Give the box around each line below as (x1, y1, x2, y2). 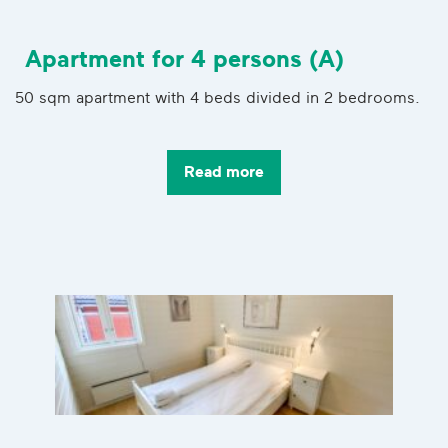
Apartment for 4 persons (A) (25, 45, 344, 72)
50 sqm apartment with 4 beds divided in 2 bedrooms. (15, 88, 420, 107)
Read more (184, 163, 264, 182)
